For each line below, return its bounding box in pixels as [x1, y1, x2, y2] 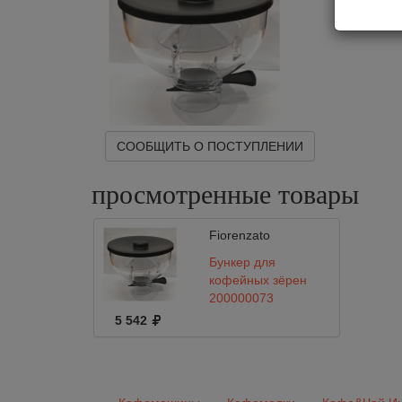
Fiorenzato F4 [208, 309, 289, 323]
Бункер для [208, 255, 275, 269]
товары [278, 179, 359, 209]
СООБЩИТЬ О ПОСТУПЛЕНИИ [117, 139, 303, 153]
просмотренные [92, 179, 278, 209]
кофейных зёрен [208, 273, 307, 287]
